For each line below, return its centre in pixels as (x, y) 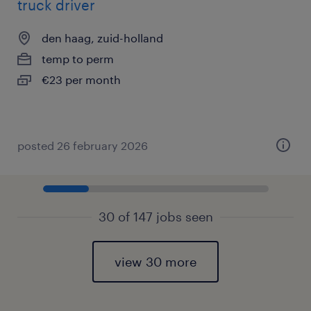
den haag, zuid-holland (102, 38)
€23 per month (81, 79)
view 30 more (155, 262)
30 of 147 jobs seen (155, 217)
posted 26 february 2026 (83, 145)
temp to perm (78, 59)
